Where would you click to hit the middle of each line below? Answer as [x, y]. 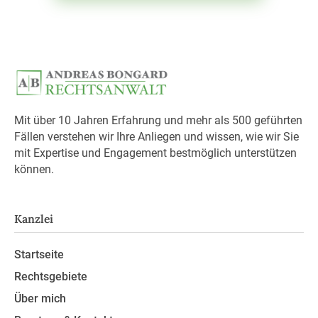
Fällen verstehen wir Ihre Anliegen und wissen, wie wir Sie [156, 136]
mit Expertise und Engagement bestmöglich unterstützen [155, 153]
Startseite [39, 255]
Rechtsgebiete [50, 277]
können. [34, 169]
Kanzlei [33, 218]
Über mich [40, 299]
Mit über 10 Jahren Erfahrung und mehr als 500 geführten [158, 120]
